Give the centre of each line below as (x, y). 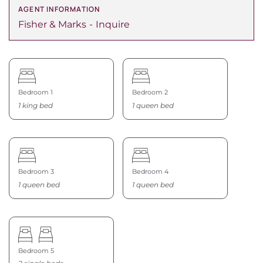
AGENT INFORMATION (59, 9)
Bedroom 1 (36, 92)
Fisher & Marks (52, 25)
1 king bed (36, 105)
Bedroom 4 (150, 171)
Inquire (113, 25)
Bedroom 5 (36, 250)
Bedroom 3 (36, 171)
